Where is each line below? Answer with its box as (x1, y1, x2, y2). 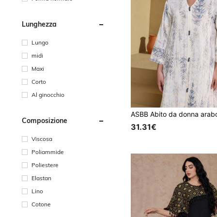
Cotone (31, 200, 51, 208)
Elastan (31, 174, 51, 182)
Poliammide (31, 148, 64, 155)
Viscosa (31, 135, 52, 142)
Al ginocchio (31, 91, 64, 98)
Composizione (22, 116, 67, 125)
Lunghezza (22, 19, 57, 29)
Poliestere (31, 161, 59, 169)
